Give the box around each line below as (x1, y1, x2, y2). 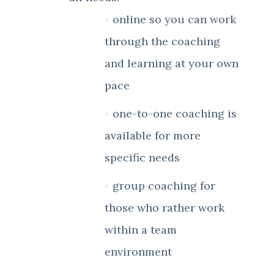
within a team (105, 222, 177, 237)
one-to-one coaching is (113, 106, 237, 120)
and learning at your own (105, 56, 239, 70)
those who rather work (105, 200, 224, 215)
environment (105, 244, 172, 259)
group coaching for (113, 178, 215, 193)
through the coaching (105, 34, 220, 48)
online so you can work (113, 12, 236, 26)
